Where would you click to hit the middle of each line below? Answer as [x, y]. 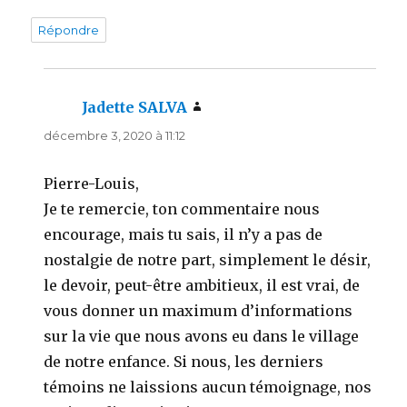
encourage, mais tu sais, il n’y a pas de [184, 234]
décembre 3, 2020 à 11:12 [115, 135]
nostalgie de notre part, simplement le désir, [208, 259]
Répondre [69, 30]
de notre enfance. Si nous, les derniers [184, 361]
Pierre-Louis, [92, 183]
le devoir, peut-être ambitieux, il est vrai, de [202, 285]
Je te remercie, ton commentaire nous [182, 208]
